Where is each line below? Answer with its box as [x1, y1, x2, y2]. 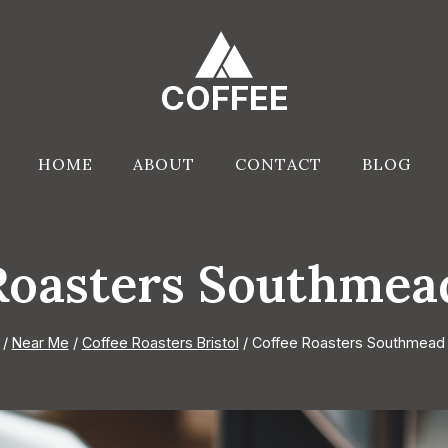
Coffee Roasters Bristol [81, 334, 239, 351]
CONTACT [234, 153, 322, 174]
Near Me [11, 334, 69, 351]
